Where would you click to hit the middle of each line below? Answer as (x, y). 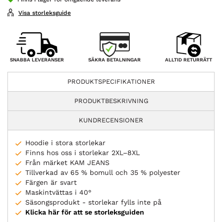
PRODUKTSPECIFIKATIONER (111, 82)
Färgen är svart (51, 183)
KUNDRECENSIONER (111, 120)
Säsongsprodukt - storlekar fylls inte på (93, 202)
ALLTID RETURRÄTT (189, 59)
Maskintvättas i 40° (58, 193)
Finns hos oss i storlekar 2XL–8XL (83, 153)
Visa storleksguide (45, 13)
